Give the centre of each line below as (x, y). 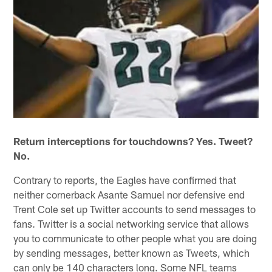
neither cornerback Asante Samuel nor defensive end (129, 194)
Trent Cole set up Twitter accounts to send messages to (135, 209)
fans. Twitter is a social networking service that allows (131, 223)
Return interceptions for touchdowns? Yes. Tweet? (133, 141)
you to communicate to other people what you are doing (135, 238)
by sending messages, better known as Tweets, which (132, 252)
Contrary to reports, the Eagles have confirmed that (125, 179)
